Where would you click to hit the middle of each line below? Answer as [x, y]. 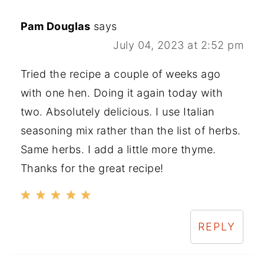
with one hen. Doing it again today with [122, 93]
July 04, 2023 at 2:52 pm [179, 45]
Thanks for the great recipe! [92, 168]
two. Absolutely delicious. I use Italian [117, 111]
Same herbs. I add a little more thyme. [118, 149]
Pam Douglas [55, 26]
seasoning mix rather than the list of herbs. [131, 130]
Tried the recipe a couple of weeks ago [121, 74]
